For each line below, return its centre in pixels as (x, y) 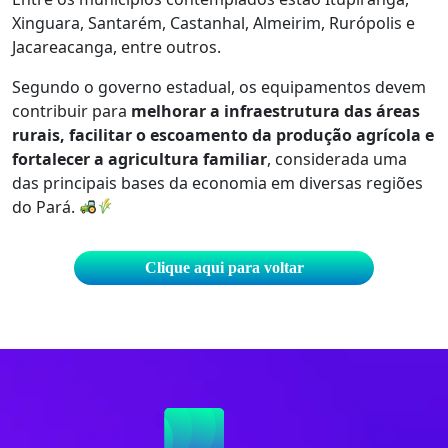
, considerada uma (337, 158)
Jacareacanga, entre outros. (116, 46)
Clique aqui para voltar (224, 267)
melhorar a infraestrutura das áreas (275, 110)
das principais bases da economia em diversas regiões (217, 182)
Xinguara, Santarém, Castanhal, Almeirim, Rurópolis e (213, 22)
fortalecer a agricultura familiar (139, 158)
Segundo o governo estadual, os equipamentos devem (219, 86)
